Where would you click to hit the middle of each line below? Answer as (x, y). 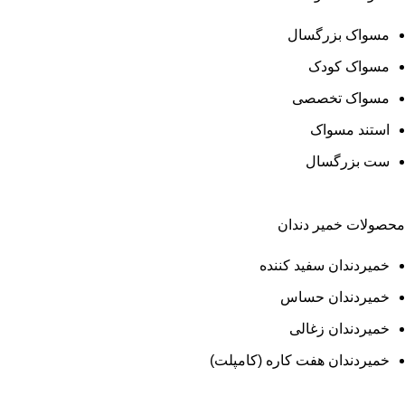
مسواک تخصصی (341, 98)
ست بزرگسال (348, 161)
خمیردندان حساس (335, 297)
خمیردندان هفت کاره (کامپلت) (300, 360)
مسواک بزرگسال (339, 34)
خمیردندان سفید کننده (325, 265)
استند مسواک (350, 129)
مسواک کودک (349, 66)
